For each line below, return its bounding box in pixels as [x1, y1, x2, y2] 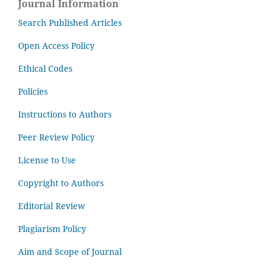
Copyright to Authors [18, 177, 104, 189]
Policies [18, 86, 48, 98]
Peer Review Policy [18, 131, 95, 143]
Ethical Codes [18, 63, 72, 75]
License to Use [18, 154, 78, 166]
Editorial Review [18, 200, 85, 212]
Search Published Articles [18, 17, 122, 29]
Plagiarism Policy [18, 223, 86, 235]
